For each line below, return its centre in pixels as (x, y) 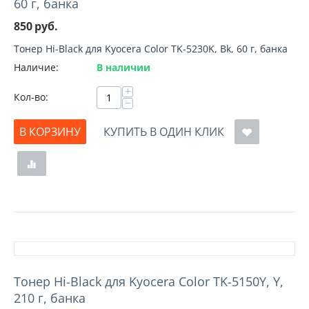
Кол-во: (31, 97)
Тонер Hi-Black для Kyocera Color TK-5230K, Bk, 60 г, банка (151, 49)
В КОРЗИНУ (50, 132)
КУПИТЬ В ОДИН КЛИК (164, 132)
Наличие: (36, 67)
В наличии (123, 67)
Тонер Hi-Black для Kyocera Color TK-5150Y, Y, (149, 281)
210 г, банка (50, 298)
